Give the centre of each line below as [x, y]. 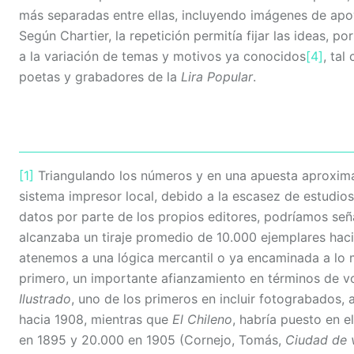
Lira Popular [217, 77]
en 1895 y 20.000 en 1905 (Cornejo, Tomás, [152, 340]
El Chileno [202, 320]
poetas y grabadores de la [100, 77]
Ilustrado [45, 299]
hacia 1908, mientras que [96, 320]
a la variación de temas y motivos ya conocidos [162, 56]
